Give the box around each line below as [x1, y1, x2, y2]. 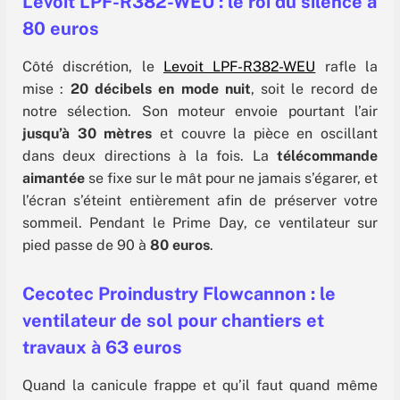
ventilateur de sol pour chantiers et [22, 310, 324, 332]
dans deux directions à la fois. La [22, 147, 277, 165]
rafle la [315, 58, 379, 76]
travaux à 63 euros [22, 337, 182, 359]
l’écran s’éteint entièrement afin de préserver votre [22, 192, 378, 210]
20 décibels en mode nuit [70, 80, 251, 98]
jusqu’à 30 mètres [22, 125, 153, 143]
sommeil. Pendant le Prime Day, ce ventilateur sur [22, 214, 378, 232]
